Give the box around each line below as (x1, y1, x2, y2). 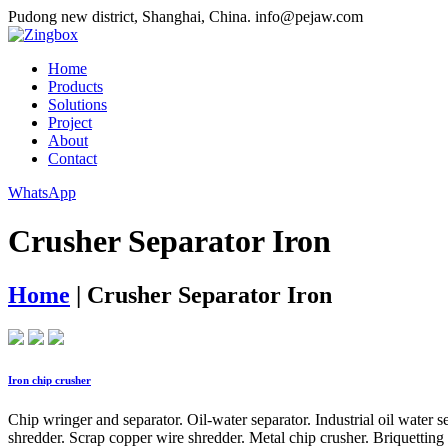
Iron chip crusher (8, 373, 91, 386)
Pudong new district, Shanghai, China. (8, 8, 251, 25)
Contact (48, 150, 97, 167)
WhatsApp (8, 184, 76, 201)
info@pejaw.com (255, 8, 363, 25)
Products (48, 78, 103, 95)
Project (48, 114, 92, 131)
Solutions (48, 96, 107, 113)
